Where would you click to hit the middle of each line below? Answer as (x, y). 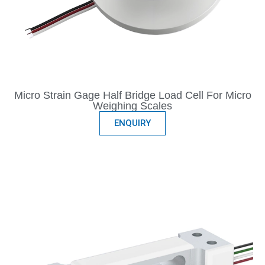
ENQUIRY (132, 123)
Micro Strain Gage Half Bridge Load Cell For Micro (132, 96)
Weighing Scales (132, 106)
